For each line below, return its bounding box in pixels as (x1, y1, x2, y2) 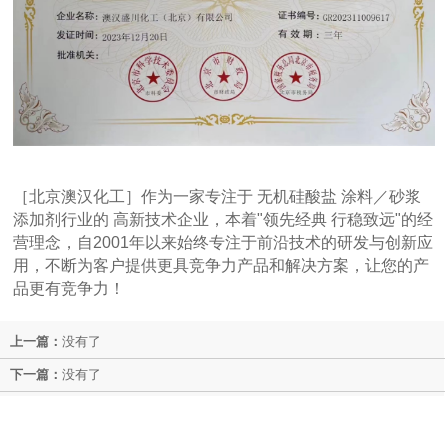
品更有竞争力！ (13, 279, 126, 297)
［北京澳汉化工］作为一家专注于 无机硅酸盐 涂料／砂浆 (13, 187, 422, 205)
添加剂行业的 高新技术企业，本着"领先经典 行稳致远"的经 (13, 210, 434, 228)
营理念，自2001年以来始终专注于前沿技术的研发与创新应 (13, 233, 434, 251)
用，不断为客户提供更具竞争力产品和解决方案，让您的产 (13, 256, 430, 274)
